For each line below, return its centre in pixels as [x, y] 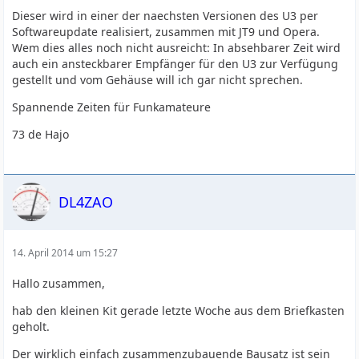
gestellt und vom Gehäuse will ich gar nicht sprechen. [158, 80]
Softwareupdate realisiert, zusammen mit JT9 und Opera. [166, 32]
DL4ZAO [86, 202]
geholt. [31, 327]
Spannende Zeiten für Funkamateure [112, 107]
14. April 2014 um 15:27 [65, 253]
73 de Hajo [41, 134]
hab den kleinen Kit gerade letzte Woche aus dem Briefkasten [179, 311]
